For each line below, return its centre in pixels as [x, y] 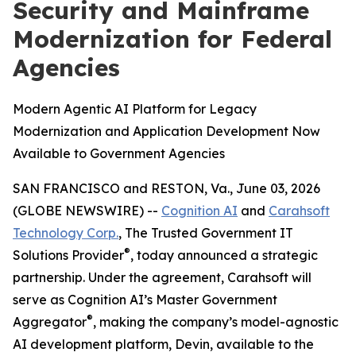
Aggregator [50, 322]
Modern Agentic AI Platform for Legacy [135, 109]
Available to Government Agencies [119, 153]
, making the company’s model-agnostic [216, 322]
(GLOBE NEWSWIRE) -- [87, 211]
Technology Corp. [66, 233]
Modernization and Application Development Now [166, 131]
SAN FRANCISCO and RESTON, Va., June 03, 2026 [166, 188]
